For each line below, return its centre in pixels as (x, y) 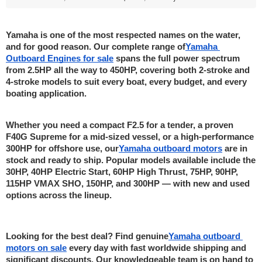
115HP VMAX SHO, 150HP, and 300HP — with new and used (128, 183)
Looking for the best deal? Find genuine (87, 236)
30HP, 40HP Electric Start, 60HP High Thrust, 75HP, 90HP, (122, 172)
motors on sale (36, 248)
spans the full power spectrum (177, 58)
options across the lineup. (59, 195)
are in (235, 148)
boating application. (46, 93)
